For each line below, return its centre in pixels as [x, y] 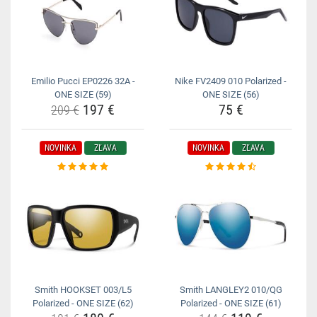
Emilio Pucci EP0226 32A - [83, 81]
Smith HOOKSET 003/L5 [83, 290]
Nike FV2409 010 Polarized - [231, 81]
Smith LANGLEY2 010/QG [231, 290]
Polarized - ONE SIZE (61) [231, 303]
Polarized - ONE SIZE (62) [83, 303]
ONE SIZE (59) [83, 94]
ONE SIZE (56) [231, 94]
